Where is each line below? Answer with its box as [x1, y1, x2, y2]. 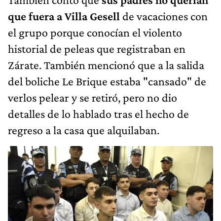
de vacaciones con [122, 9, 208, 23]
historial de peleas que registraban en [8, 42, 185, 56]
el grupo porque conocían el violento [8, 26, 182, 39]
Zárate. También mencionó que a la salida [8, 58, 204, 72]
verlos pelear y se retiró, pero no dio [8, 91, 177, 105]
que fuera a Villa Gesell [8, 9, 122, 23]
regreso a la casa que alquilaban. [8, 123, 159, 137]
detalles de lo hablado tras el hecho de [8, 107, 189, 121]
